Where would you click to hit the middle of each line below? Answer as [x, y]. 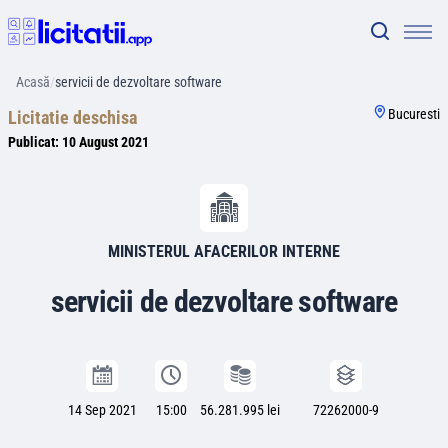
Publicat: [35, 142]
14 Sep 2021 [102, 410]
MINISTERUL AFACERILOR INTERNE [224, 251]
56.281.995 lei [240, 410]
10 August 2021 [105, 142]
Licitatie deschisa [72, 117]
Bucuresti [414, 114]
